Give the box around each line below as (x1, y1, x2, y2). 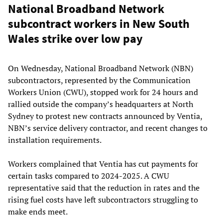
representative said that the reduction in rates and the (8, 182, 200, 194)
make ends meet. (8, 206, 68, 218)
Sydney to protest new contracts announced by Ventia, (8, 111, 202, 122)
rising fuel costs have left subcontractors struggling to (8, 194, 198, 206)
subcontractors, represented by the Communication (8, 75, 191, 86)
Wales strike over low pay (8, 31, 143, 47)
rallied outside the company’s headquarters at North (8, 99, 193, 110)
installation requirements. (8, 134, 102, 146)
